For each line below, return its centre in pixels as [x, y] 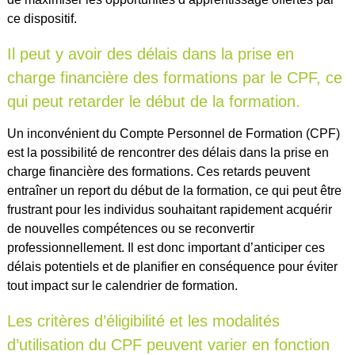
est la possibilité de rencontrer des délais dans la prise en [168, 153]
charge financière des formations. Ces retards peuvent [158, 172]
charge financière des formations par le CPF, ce [174, 78]
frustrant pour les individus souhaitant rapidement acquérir [169, 210]
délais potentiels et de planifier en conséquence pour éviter [172, 267]
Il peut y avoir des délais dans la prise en [150, 54]
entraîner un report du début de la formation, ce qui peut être [174, 191]
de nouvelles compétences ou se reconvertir [130, 229]
